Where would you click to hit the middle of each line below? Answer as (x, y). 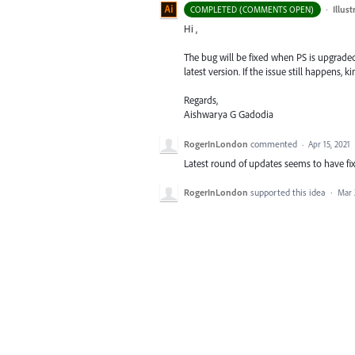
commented (275, 143)
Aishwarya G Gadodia (229, 115)
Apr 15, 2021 (329, 144)
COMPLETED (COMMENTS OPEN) (252, 10)
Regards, (201, 100)
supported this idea (289, 192)
